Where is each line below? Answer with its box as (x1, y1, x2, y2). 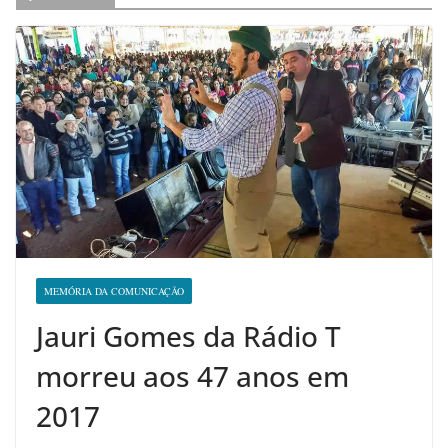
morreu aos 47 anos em (36, 356, 349, 395)
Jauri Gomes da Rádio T (36, 316, 341, 355)
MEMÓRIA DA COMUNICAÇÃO (44, 283, 184, 298)
